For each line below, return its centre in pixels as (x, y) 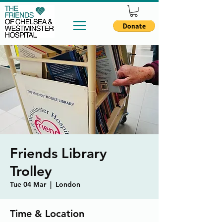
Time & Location (47, 213)
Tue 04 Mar (28, 184)
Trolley (31, 171)
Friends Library (58, 153)
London (68, 184)
